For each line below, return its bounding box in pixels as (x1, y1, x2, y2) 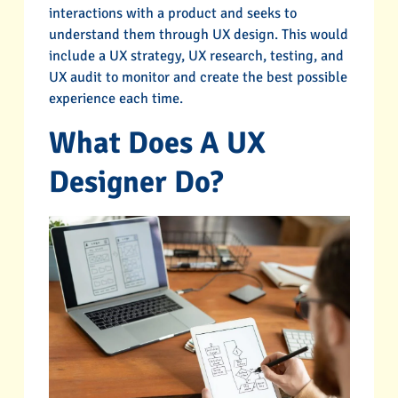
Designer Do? (48, 163, 223, 201)
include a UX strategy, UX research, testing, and (48, 46, 344, 65)
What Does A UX (48, 123, 266, 162)
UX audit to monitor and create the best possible (48, 68, 347, 86)
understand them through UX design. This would (48, 25, 348, 44)
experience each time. (48, 89, 183, 107)
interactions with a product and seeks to (48, 4, 297, 22)
